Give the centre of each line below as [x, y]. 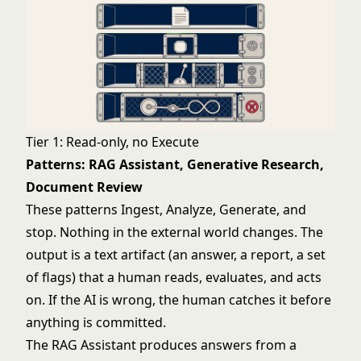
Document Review [84, 187]
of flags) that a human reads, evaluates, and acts [174, 277]
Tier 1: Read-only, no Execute [112, 142]
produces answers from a [216, 345]
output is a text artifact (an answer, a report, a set [176, 255]
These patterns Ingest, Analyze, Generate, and [166, 210]
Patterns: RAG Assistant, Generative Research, [175, 164]
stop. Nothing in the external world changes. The [174, 232]
